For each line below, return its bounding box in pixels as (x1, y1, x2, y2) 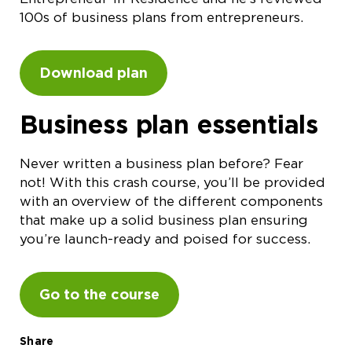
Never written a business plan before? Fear (20, 156, 303, 172)
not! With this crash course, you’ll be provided (20, 174, 325, 191)
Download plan (39, 64, 148, 82)
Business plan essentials (20, 109, 319, 141)
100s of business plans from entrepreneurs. (20, 9, 303, 26)
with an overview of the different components (20, 193, 323, 210)
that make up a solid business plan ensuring (20, 212, 308, 229)
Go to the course (39, 286, 159, 303)
